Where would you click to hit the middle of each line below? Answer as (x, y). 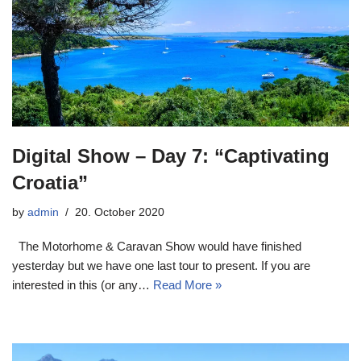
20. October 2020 (120, 213)
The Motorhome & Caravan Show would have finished (157, 247)
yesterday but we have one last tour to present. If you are (161, 266)
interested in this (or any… (83, 285)
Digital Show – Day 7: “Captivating (171, 156)
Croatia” (50, 183)
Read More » (187, 285)
